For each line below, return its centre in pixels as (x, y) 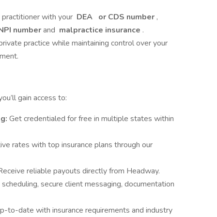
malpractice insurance (100, 30)
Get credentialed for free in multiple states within (92, 119)
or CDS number (126, 17)
